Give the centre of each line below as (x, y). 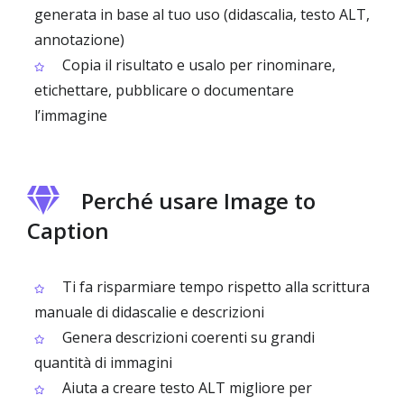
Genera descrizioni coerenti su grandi (187, 337)
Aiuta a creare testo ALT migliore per (185, 388)
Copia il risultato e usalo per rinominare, (197, 65)
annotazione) (79, 40)
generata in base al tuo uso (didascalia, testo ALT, (202, 14)
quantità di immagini (103, 363)
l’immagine (71, 115)
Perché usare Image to (198, 201)
